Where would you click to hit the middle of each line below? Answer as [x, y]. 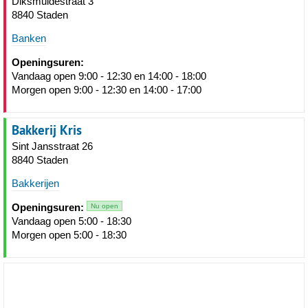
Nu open [104, 206]
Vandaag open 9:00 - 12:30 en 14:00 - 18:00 [109, 76]
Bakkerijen [35, 183]
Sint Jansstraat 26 [52, 146]
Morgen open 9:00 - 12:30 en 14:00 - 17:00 [107, 90]
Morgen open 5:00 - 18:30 [69, 235]
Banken [29, 38]
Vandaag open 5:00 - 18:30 [71, 221]
